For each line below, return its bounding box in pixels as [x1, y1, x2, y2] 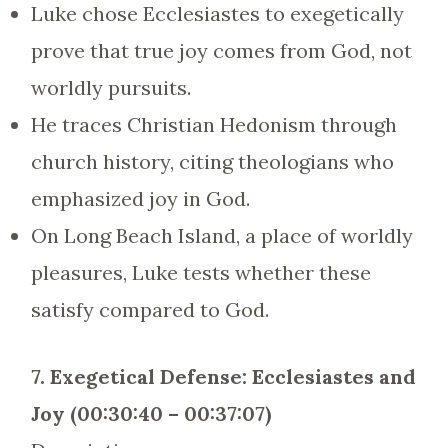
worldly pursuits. [30, 75, 191, 100]
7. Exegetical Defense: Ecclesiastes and [30, 364, 416, 389]
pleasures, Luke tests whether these [30, 260, 371, 285]
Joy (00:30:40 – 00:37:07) [30, 401, 271, 426]
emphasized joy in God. [30, 186, 250, 211]
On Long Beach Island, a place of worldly [30, 223, 413, 248]
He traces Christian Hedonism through [30, 112, 397, 137]
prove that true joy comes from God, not [30, 38, 412, 63]
